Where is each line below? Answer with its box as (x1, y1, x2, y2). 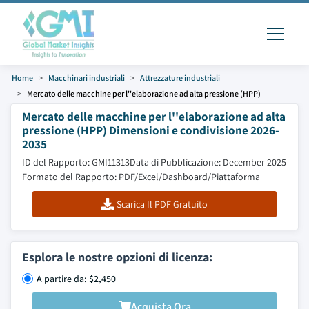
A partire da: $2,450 (37, 272, 116, 285)
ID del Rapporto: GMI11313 (22, 156, 130, 168)
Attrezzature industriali (140, 72, 220, 83)
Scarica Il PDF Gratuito (116, 198, 208, 210)
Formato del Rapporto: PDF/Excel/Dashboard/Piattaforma (22, 170, 260, 183)
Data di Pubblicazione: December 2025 (130, 156, 286, 168)
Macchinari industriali (48, 72, 125, 83)
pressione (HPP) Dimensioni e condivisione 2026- (22, 122, 279, 138)
